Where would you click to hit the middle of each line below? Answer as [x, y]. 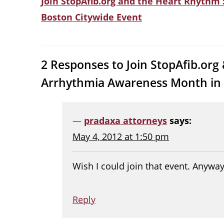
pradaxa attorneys [125, 120]
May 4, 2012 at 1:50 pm [121, 136]
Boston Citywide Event [91, 17]
